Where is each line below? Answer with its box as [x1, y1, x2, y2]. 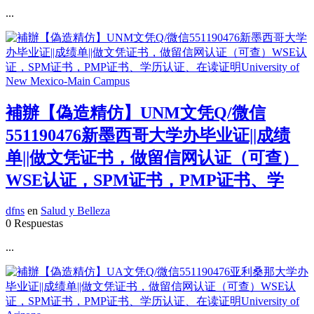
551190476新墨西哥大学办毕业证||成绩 [6, 125, 290, 144]
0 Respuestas [6, 217, 63, 230]
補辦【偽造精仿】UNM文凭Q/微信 [6, 103, 266, 122]
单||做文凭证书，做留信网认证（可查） [6, 148, 299, 167]
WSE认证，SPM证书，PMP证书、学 [6, 170, 284, 189]
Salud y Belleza [41, 205, 110, 217]
